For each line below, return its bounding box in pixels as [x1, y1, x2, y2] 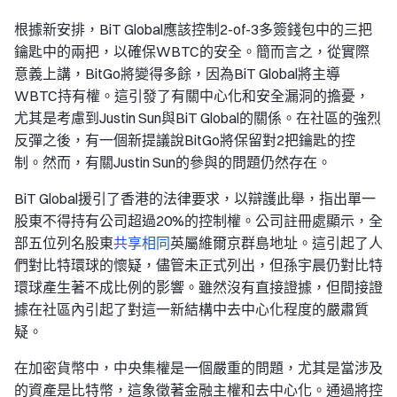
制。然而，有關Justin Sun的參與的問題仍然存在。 [14, 153, 331, 171]
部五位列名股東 [14, 234, 113, 252]
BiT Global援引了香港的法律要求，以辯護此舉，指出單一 [14, 190, 376, 207]
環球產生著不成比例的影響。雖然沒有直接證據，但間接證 [14, 278, 383, 296]
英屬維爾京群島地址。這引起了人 [170, 234, 383, 252]
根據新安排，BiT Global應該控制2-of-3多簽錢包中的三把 [14, 20, 372, 38]
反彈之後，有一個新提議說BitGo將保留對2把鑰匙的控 [14, 131, 355, 149]
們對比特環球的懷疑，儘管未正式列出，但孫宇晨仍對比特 [14, 256, 383, 274]
